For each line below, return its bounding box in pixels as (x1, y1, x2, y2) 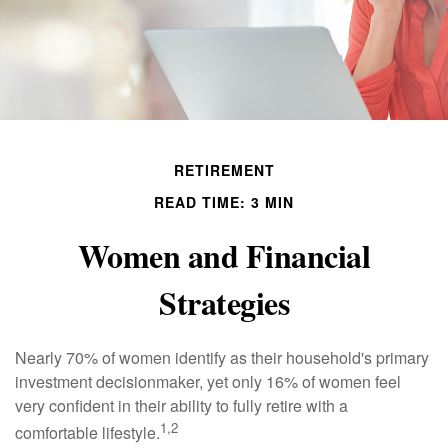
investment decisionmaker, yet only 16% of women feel (15, 370, 401, 394)
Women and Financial (77, 232, 371, 280)
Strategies (159, 279, 289, 327)
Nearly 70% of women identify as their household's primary (15, 346, 429, 370)
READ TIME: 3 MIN (154, 192, 294, 213)
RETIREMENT (173, 160, 275, 181)
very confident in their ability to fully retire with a (15, 394, 348, 418)
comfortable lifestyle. (15, 421, 160, 445)
